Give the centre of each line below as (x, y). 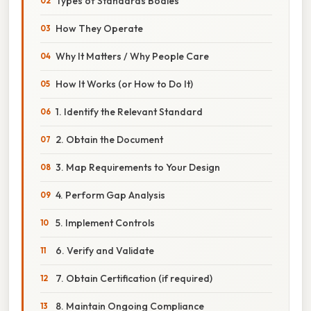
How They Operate (99, 28)
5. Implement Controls (105, 222)
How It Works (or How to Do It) (124, 84)
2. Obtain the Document (109, 139)
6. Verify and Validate (105, 250)
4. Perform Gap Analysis (110, 195)
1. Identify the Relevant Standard (129, 111)
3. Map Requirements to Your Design (138, 167)
